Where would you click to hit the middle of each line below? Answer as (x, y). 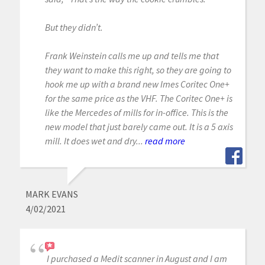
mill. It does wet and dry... (94, 141)
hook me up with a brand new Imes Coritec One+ (137, 84)
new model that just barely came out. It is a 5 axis (139, 127)
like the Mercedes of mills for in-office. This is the (136, 113)
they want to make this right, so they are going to (138, 70)
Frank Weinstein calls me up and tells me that (132, 56)
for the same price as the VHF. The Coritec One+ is (138, 98)
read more (165, 141)
